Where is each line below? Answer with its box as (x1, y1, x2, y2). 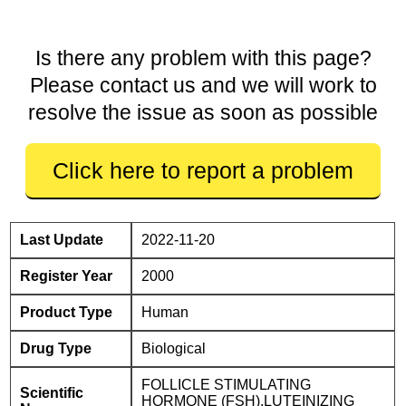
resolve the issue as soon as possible (28, 101, 378, 124)
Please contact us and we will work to (29, 73, 377, 97)
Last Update (20, 232, 104, 247)
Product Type (20, 304, 113, 320)
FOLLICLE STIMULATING (141, 377, 312, 392)
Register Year (20, 268, 113, 284)
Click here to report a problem (53, 158, 353, 183)
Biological (141, 341, 207, 356)
